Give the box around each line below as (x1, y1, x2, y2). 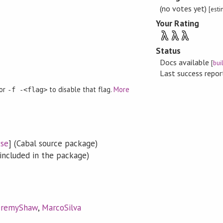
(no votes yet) (159, 3, 209, 13)
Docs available (159, 57, 211, 67)
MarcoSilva (42, 202, 82, 214)
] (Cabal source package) (8, 138, 98, 149)
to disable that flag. (47, 85, 113, 95)
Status (156, 45, 181, 57)
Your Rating (156, 17, 199, 29)
